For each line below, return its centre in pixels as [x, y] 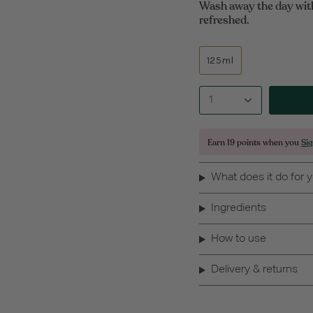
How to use [238, 239]
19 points [244, 143]
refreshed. [224, 21]
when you [281, 143]
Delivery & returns [254, 270]
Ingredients [238, 209]
